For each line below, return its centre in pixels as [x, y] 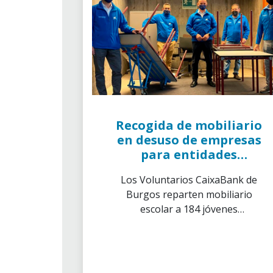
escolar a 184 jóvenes [189, 209]
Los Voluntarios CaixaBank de [189, 180]
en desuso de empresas [189, 140]
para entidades [189, 154]
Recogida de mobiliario [189, 125]
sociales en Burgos [189, 169]
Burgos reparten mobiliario [189, 194]
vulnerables [189, 224]
